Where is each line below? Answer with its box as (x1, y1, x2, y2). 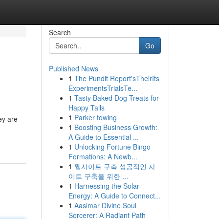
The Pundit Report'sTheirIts (74, 73, 159, 83)
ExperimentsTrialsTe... (68, 83, 137, 93)
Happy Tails (68, 103, 105, 112)
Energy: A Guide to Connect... (68, 191, 161, 200)
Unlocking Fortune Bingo (74, 142, 151, 152)
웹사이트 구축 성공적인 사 (74, 161, 155, 171)
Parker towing (74, 112, 117, 122)
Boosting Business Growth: (74, 122, 157, 132)
